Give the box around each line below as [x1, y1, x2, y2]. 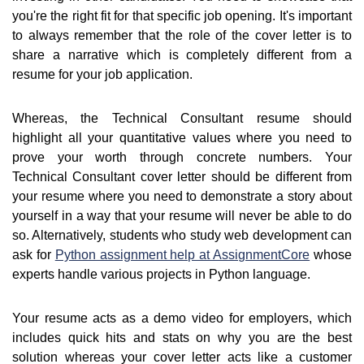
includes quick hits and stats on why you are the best [12, 331, 352, 345]
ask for [12, 248, 55, 262]
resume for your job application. [12, 67, 193, 82]
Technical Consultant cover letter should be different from [12, 170, 352, 184]
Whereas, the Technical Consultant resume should [12, 111, 352, 126]
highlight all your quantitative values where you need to [12, 131, 352, 145]
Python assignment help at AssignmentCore [54, 248, 310, 262]
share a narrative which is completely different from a [12, 48, 352, 63]
